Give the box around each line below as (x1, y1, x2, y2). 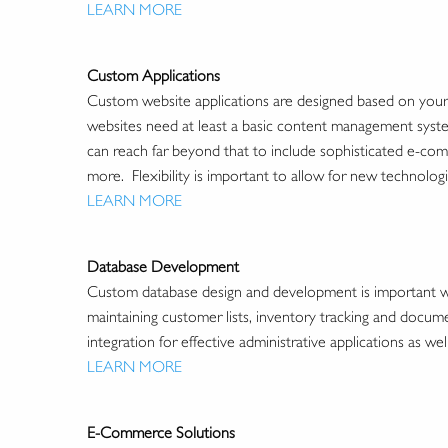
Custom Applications (87, 67, 220, 85)
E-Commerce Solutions (87, 424, 235, 442)
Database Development (87, 258, 239, 276)
